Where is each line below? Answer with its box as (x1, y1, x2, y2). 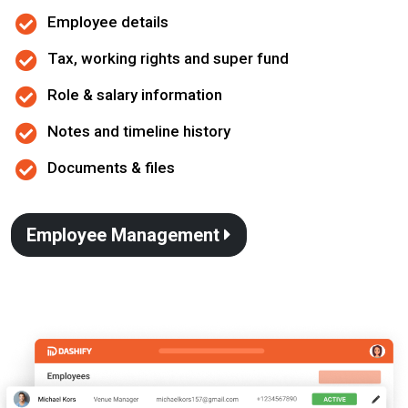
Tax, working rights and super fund (47, 49, 289, 67)
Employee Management (26, 224, 224, 246)
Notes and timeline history (47, 122, 230, 140)
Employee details (47, 13, 168, 31)
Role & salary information (47, 86, 222, 104)
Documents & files (47, 158, 175, 177)
